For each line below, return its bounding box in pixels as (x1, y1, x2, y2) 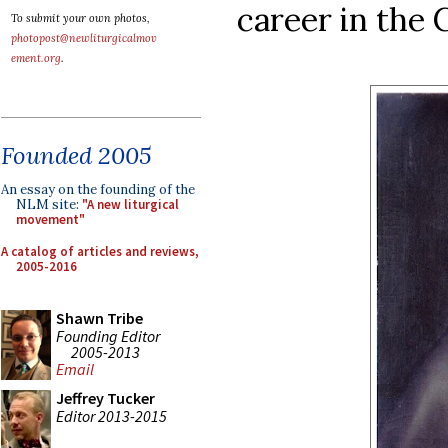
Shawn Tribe (56, 308, 143, 328)
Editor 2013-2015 (56, 405, 167, 426)
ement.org (11, 51, 61, 65)
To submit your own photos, (11, 11, 150, 25)
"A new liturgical (82, 196, 179, 213)
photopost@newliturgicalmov (11, 31, 157, 45)
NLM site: (16, 196, 82, 213)
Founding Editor (56, 325, 160, 346)
